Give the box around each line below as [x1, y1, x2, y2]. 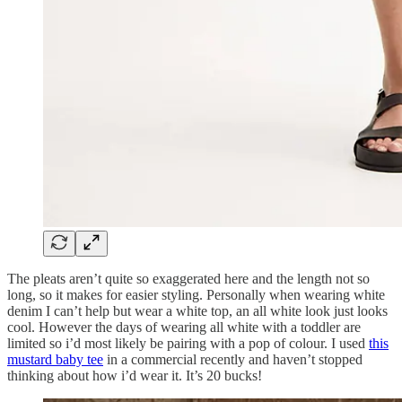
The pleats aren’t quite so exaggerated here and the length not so [7, 270, 370, 286]
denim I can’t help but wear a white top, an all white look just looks [7, 302, 388, 319]
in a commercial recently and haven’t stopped [103, 351, 363, 367]
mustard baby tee [7, 351, 103, 367]
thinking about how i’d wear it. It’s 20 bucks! [7, 367, 262, 383]
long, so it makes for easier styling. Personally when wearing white [7, 286, 385, 302]
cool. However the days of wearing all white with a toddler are [7, 319, 361, 335]
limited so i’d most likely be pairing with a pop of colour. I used [7, 335, 369, 351]
